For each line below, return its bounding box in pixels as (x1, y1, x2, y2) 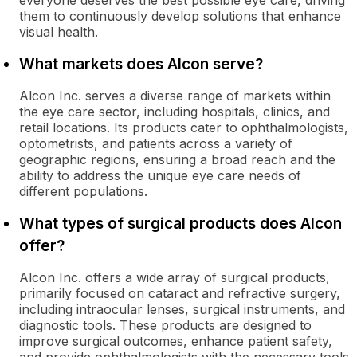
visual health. (19, 24, 98, 40)
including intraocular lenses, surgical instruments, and (19, 301, 345, 317)
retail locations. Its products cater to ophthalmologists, (19, 120, 348, 135)
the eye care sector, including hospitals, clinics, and (19, 104, 330, 120)
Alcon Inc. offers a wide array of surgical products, (19, 269, 330, 285)
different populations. (19, 183, 147, 199)
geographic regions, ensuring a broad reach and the (19, 151, 335, 167)
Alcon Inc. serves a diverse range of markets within (19, 88, 331, 104)
